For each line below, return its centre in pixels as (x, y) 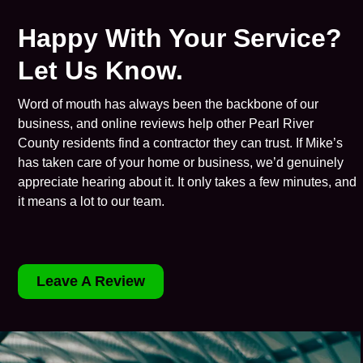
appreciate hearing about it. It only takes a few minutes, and (188, 182)
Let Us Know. (101, 70)
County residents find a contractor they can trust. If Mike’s (181, 143)
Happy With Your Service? (180, 38)
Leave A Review (91, 281)
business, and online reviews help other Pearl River (166, 124)
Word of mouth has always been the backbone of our (169, 104)
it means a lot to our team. (92, 201)
